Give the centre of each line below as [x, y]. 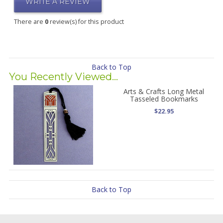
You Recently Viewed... [63, 77]
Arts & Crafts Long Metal [164, 91]
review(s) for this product [86, 22]
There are [29, 22]
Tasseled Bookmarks [164, 99]
